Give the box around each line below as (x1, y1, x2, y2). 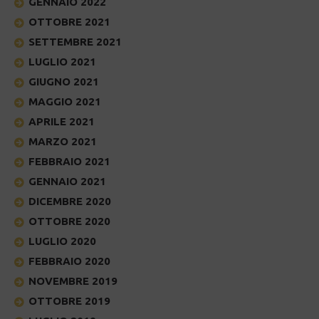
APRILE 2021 (28, 115, 95, 127)
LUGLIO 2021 (28, 55, 96, 68)
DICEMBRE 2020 (28, 194, 111, 207)
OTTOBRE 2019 (28, 294, 110, 307)
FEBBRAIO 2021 (28, 155, 110, 167)
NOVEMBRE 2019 (28, 274, 117, 287)
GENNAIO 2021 (28, 174, 106, 187)
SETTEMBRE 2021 (28, 35, 122, 48)
